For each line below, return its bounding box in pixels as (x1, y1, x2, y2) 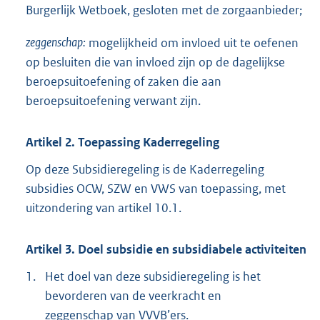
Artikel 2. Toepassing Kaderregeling (26, 134, 219, 151)
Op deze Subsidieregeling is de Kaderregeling (26, 161, 264, 177)
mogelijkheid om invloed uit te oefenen (88, 34, 299, 51)
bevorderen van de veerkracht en (45, 287, 221, 304)
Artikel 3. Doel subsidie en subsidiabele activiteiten (26, 241, 306, 258)
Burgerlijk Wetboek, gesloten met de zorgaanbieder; (26, 2, 302, 19)
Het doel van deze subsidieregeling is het (45, 268, 261, 284)
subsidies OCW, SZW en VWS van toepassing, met (26, 180, 286, 196)
